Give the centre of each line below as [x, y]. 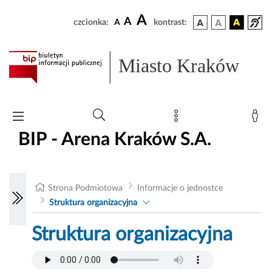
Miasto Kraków [179, 66]
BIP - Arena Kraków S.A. [115, 139]
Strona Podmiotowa [86, 189]
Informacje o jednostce [180, 189]
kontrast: [170, 22]
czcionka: [91, 22]
